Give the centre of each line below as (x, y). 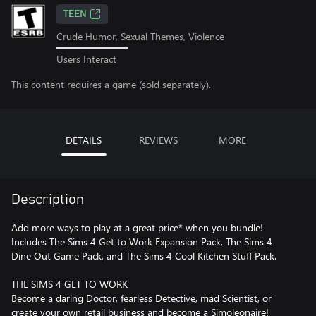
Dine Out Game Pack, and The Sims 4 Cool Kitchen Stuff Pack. (144, 255)
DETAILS (84, 140)
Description (48, 199)
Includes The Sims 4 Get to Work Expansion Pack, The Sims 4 (142, 241)
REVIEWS (158, 140)
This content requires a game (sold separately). (111, 84)
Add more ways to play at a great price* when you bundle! (137, 227)
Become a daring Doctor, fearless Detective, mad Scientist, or (141, 298)
